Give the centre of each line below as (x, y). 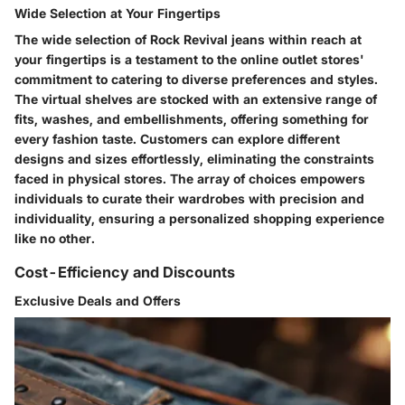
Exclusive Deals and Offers (98, 301)
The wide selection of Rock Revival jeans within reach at (188, 40)
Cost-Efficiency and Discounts (125, 273)
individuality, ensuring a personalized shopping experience (199, 219)
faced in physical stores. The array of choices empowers (190, 179)
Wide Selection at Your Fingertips (118, 14)
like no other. (55, 239)
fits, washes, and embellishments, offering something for (192, 119)
